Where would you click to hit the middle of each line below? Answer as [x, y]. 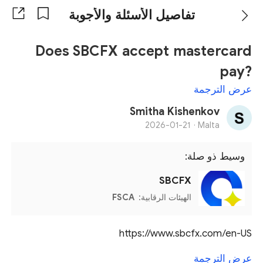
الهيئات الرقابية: [163, 198]
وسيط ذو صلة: [212, 157]
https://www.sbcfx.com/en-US [185, 233]
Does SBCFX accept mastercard [143, 51]
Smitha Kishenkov [174, 112]
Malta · [208, 125]
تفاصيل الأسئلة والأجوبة [131, 15]
